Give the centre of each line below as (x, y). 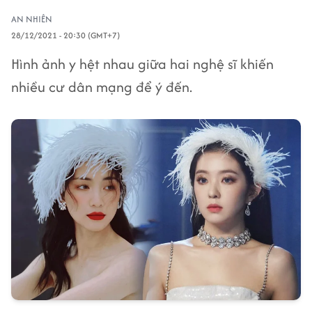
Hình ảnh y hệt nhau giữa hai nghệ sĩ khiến (142, 64)
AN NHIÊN (32, 19)
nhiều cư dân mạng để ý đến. (102, 87)
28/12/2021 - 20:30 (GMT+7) (65, 35)
